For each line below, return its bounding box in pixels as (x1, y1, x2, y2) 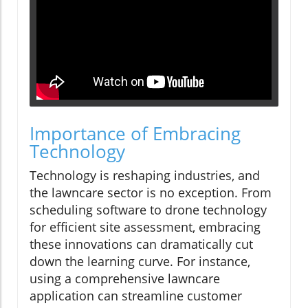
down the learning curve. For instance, (30, 253, 250, 270)
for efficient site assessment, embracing (30, 219, 261, 236)
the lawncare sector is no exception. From (30, 184, 272, 201)
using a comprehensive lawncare (30, 270, 220, 287)
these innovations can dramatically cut (30, 236, 253, 253)
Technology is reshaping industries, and (30, 167, 260, 184)
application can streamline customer (30, 287, 242, 305)
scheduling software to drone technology (30, 201, 267, 219)
